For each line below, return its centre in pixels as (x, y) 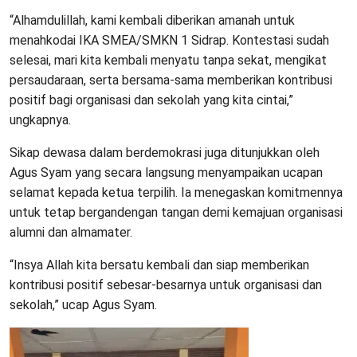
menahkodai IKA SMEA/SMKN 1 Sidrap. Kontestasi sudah (169, 40)
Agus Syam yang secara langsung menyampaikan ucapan (166, 172)
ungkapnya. (40, 120)
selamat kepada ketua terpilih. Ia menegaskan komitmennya (176, 192)
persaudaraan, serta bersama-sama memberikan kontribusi (171, 80)
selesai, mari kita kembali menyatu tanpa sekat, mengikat (168, 60)
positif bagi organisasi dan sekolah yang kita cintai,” (151, 100)
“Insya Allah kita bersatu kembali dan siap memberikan (159, 265)
